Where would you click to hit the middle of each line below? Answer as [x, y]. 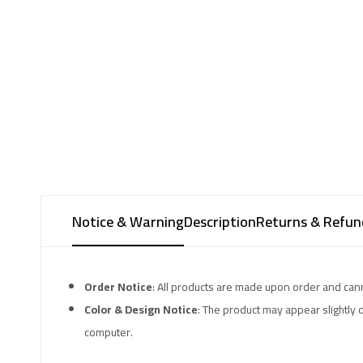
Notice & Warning [128, 221]
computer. [109, 333]
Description [220, 221]
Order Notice [119, 287]
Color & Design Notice [141, 310]
